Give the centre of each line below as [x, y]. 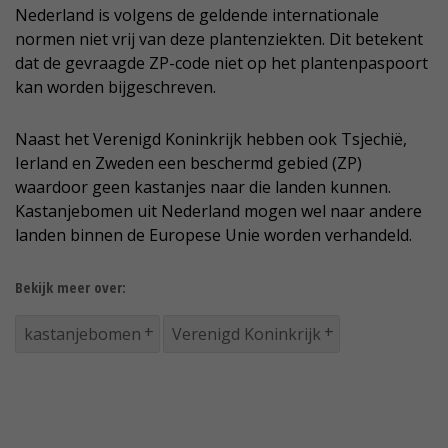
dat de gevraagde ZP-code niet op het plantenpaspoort [221, 63]
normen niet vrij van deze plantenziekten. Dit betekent [219, 39]
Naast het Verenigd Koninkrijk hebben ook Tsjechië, [211, 139]
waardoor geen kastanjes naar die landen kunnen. [203, 187]
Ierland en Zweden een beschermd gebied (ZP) [188, 163]
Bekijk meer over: [70, 287]
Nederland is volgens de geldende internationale [197, 15]
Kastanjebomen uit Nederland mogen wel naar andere [218, 211]
